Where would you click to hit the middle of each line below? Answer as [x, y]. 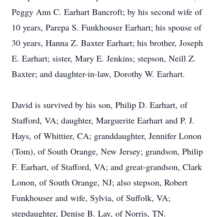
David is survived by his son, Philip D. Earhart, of [100, 105]
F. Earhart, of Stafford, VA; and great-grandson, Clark [107, 167]
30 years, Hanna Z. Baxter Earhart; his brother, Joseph [107, 43]
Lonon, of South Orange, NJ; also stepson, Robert [100, 182]
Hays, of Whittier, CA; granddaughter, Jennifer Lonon [107, 136]
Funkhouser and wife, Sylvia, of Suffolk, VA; [91, 198]
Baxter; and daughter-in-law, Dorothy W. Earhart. [98, 74]
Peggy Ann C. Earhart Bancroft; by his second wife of [107, 12]
